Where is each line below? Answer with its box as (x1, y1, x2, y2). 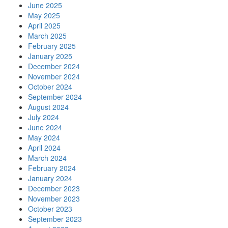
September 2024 (28, 92, 82, 102)
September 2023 (28, 214, 82, 224)
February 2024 (28, 163, 76, 174)
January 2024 (28, 173, 72, 184)
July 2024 (28, 112, 59, 123)
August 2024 (28, 102, 69, 112)
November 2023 (28, 193, 80, 204)
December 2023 (28, 183, 80, 194)
